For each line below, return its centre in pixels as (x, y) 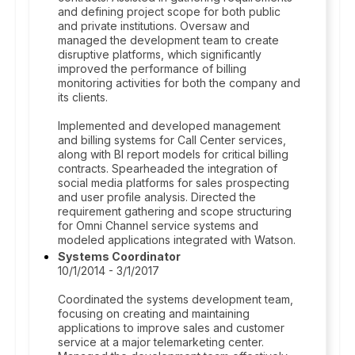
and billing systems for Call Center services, (172, 140)
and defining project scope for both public (169, 11)
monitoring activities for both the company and (179, 83)
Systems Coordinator (119, 256)
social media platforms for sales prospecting (174, 183)
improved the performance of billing (152, 69)
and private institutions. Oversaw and (154, 26)
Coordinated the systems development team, (176, 299)
